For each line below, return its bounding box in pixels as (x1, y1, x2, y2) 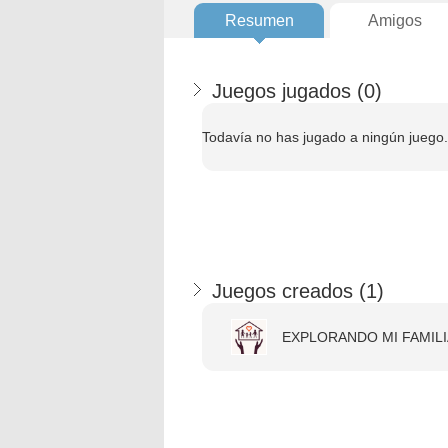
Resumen (224, 12, 294, 29)
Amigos (368, 12, 422, 29)
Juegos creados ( (212, 280, 366, 302)
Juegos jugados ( (212, 80, 364, 102)
